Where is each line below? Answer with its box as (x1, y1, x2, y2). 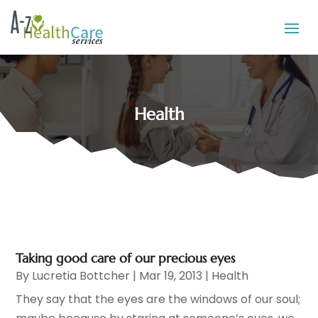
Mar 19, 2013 (139, 268, 203, 285)
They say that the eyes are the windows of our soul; (16, 291, 301, 308)
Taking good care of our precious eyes (16, 250, 236, 267)
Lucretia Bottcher (32, 268, 131, 285)
